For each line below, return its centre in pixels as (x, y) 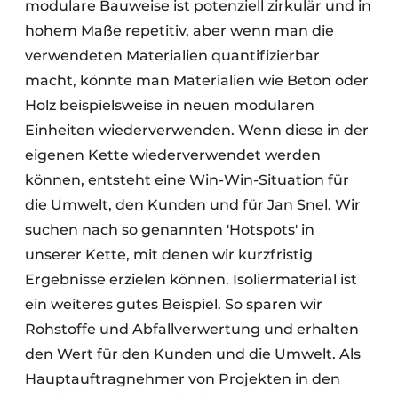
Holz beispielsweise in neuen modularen (170, 106)
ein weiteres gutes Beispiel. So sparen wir (174, 305)
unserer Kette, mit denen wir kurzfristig (169, 255)
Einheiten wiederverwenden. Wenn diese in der (197, 131)
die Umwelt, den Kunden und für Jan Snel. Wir (193, 205)
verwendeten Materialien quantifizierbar (172, 56)
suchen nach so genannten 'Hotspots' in (170, 230)
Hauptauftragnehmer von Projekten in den (183, 379)
